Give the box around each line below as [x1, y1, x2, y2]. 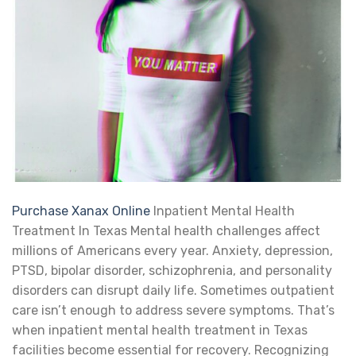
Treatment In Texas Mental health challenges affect [12, 222, 320, 238]
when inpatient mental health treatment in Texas [12, 322, 308, 338]
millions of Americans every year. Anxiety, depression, [12, 242, 333, 258]
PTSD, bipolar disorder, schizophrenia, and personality [12, 262, 332, 278]
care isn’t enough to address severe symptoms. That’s [12, 302, 335, 318]
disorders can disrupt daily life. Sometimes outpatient [12, 282, 335, 298]
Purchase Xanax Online [12, 203, 150, 219]
